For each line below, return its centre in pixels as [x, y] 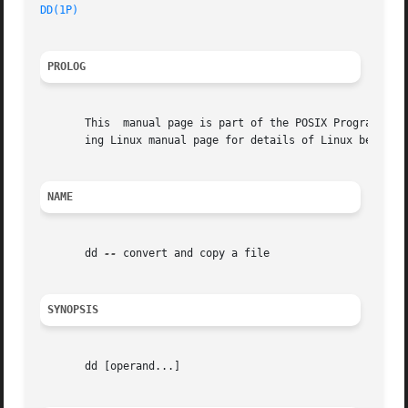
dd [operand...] [111, 367]
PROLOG [67, 67]
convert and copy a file [194, 254]
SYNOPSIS [73, 310]
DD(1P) [60, 10]
